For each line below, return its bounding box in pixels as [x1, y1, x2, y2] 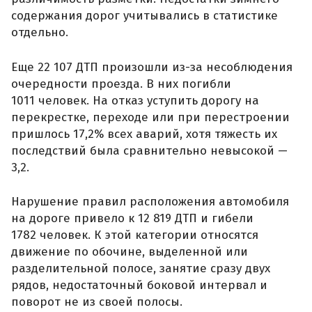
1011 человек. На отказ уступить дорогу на [11, 93, 259, 108]
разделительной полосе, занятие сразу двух [11, 261, 270, 276]
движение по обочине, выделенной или [11, 244, 248, 260]
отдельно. [11, 25, 68, 40]
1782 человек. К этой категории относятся [11, 228, 258, 243]
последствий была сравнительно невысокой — [11, 143, 288, 158]
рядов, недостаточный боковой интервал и [11, 278, 267, 293]
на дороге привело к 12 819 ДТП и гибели [11, 211, 253, 226]
